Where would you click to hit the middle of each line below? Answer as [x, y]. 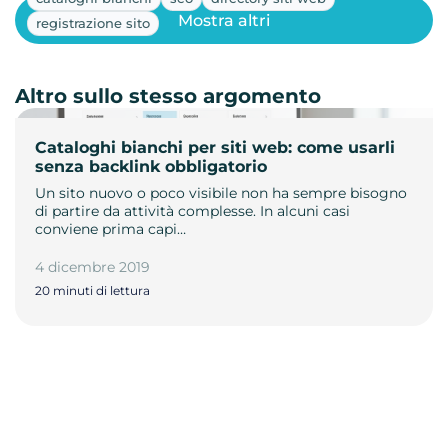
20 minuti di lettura [92, 291]
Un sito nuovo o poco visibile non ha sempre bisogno [221, 193]
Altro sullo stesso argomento [168, 96]
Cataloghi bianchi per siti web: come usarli [215, 148]
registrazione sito [93, 23]
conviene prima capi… [110, 229]
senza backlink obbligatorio [151, 167]
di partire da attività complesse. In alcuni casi [192, 211]
